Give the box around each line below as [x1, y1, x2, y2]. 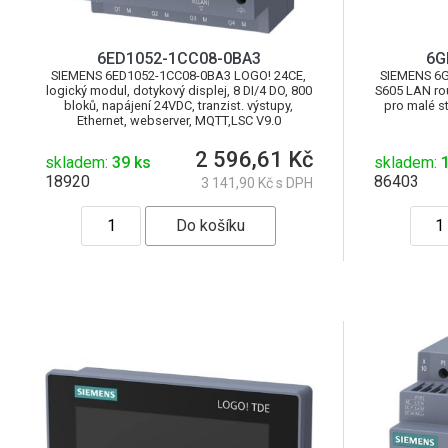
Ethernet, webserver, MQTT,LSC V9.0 [76, 112, 281, 128]
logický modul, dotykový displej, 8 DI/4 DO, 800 [45, 82, 312, 98]
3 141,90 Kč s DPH [200, 174, 313, 191]
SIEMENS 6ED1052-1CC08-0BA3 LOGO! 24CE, [51, 67, 307, 83]
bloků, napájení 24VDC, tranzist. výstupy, [64, 97, 294, 113]
